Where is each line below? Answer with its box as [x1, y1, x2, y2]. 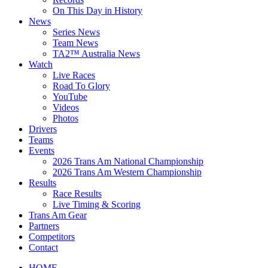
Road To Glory [53, 81, 110, 91]
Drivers [29, 124, 57, 134]
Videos [53, 102, 79, 112]
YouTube [53, 92, 87, 102]
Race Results [53, 188, 102, 199]
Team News [53, 38, 98, 48]
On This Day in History [53, 5, 142, 16]
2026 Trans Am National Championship [53, 156, 203, 166]
